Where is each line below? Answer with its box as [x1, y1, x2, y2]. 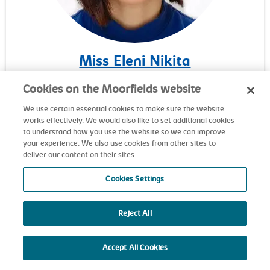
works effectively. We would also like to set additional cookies [23, 117, 235, 125]
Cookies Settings [105, 175, 165, 183]
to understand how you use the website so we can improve [23, 128, 226, 136]
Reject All [118, 210, 152, 218]
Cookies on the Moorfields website [23, 84, 201, 96]
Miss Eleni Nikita [79, 55, 191, 70]
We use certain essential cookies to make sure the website [23, 105, 225, 113]
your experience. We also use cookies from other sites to [23, 140, 216, 148]
